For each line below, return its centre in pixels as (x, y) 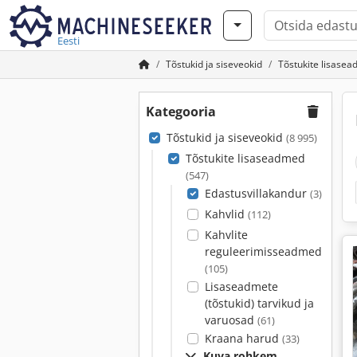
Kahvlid (226, 214)
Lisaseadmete (241, 286)
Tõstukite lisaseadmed (245, 158)
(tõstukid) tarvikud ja (259, 303)
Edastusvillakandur (257, 193)
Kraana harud (243, 338)
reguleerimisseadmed (263, 251)
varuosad (231, 320)
